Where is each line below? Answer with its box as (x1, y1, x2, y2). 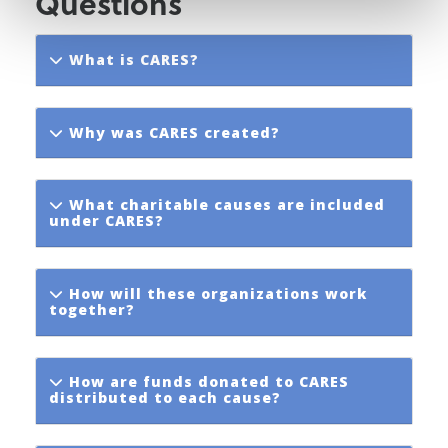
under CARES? (48, 211, 164, 231)
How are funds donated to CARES (63, 372, 349, 392)
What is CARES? (63, 49, 199, 69)
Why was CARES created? (63, 122, 280, 142)
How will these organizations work (63, 283, 367, 303)
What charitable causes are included (63, 195, 385, 215)
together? (48, 299, 135, 319)
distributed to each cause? (48, 388, 281, 408)
